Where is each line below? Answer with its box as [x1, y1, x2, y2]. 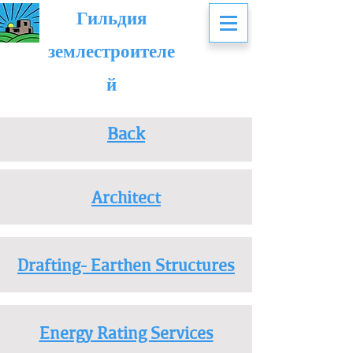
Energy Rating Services [39, 320, 214, 345]
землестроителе [48, 38, 175, 64]
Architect [91, 184, 161, 210]
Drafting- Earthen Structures [17, 252, 235, 277]
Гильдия [76, 5, 147, 31]
